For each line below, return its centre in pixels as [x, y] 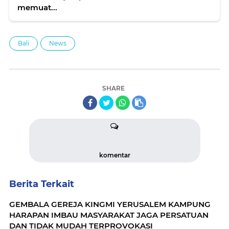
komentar [114, 155]
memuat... [37, 7]
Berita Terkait [42, 184]
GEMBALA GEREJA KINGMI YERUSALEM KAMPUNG [110, 204]
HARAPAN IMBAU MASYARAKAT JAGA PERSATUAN [109, 215]
